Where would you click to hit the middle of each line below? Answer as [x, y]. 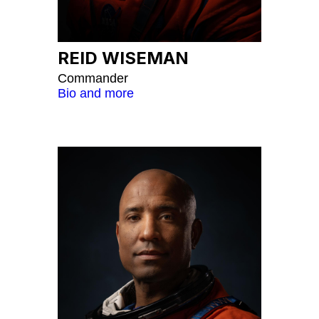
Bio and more [95, 93]
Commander [93, 78]
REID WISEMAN [123, 58]
